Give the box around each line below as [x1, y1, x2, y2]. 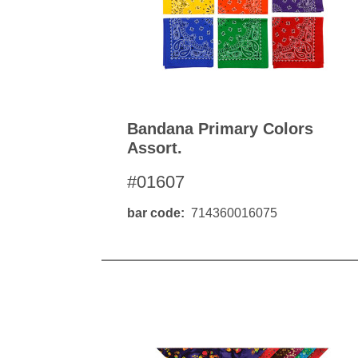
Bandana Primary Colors [126, 120, 313, 137]
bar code [126, 206, 181, 220]
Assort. [126, 139, 182, 157]
